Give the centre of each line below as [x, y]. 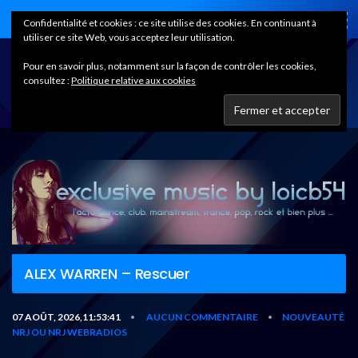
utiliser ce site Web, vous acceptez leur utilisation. [129, 37]
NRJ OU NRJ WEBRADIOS [70, 332]
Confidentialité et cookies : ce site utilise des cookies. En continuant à [170, 23]
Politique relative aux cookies [133, 80]
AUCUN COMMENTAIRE [202, 316]
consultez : [47, 80]
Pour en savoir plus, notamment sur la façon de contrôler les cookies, [170, 66]
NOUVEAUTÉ [313, 316]
